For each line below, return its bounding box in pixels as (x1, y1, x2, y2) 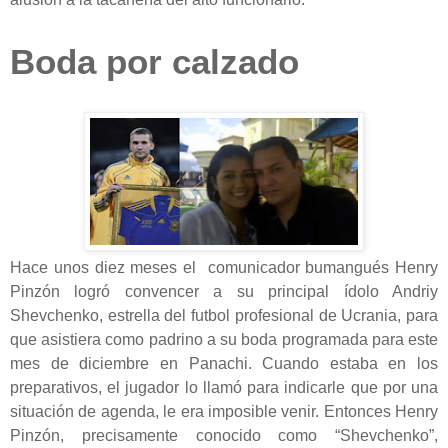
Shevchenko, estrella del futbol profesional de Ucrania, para (10, 306, 438, 324)
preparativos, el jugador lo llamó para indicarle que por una (10, 378, 438, 396)
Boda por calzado (10, 42, 299, 81)
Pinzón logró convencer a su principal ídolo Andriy (10, 282, 438, 300)
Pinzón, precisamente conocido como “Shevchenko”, (10, 426, 438, 444)
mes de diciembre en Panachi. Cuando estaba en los (10, 354, 438, 372)
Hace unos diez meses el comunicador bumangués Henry (10, 258, 438, 276)
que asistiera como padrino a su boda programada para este (10, 330, 438, 348)
